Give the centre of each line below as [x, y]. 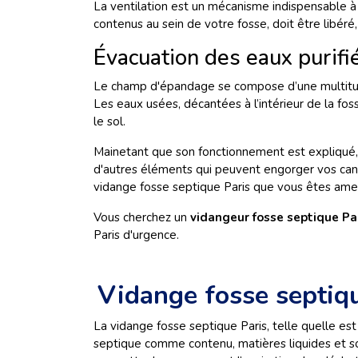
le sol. [109, 121]
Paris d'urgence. [138, 235]
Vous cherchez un [142, 217]
